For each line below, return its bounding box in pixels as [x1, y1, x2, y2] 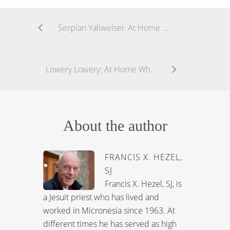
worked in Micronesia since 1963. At [43, 205, 175, 217]
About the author [63, 117, 167, 135]
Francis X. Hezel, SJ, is [105, 178, 182, 190]
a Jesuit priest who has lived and [43, 191, 159, 203]
